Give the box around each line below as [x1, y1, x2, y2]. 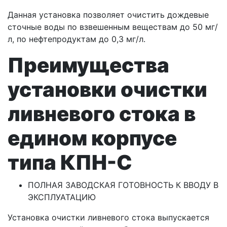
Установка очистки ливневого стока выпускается [8, 212, 209, 223]
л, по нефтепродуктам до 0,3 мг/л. [8, 34, 145, 45]
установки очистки [8, 77, 207, 102]
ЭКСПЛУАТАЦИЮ [28, 192, 96, 203]
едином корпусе [8, 126, 177, 151]
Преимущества [8, 53, 169, 78]
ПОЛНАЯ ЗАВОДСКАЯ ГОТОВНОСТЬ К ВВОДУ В [28, 180, 218, 191]
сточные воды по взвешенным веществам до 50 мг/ [8, 22, 218, 32]
